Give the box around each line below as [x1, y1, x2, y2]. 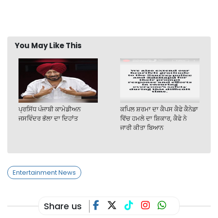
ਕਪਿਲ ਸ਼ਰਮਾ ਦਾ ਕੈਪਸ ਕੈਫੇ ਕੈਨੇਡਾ [120, 105, 198, 114]
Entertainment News [13, 168, 76, 178]
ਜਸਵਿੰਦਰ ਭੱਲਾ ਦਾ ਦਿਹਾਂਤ [18, 114, 78, 124]
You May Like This [15, 40, 82, 51]
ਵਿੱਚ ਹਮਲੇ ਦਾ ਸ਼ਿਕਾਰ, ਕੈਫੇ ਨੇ [120, 114, 187, 124]
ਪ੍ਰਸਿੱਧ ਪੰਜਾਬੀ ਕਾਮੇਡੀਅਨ [18, 105, 81, 114]
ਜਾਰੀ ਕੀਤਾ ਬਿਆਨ [120, 123, 163, 133]
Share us [44, 200, 82, 212]
